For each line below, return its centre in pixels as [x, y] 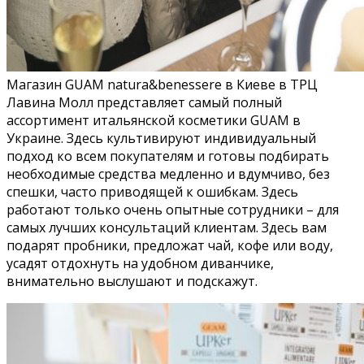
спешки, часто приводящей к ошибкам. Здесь [152, 191]
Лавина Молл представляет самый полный [144, 102]
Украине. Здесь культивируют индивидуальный [161, 138]
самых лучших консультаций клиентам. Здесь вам [167, 227]
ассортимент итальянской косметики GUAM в [154, 120]
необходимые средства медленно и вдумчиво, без [168, 173]
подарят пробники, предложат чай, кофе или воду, [170, 245]
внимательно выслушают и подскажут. [132, 281]
